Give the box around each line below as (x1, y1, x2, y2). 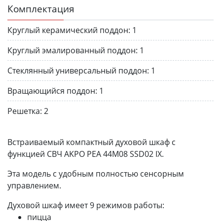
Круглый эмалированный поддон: (7, 44, 138, 56)
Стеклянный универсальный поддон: (7, 65, 149, 76)
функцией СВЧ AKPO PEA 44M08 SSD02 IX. (7, 148, 164, 159)
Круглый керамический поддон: (7, 24, 130, 36)
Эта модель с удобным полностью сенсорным (7, 168, 184, 179)
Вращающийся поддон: (7, 85, 97, 96)
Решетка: (7, 105, 42, 116)
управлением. (7, 180, 61, 191)
